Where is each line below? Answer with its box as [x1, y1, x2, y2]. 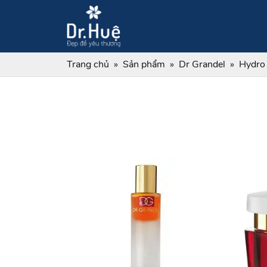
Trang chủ [67, 58, 109, 71]
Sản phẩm [123, 58, 165, 71]
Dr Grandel [179, 58, 225, 71]
